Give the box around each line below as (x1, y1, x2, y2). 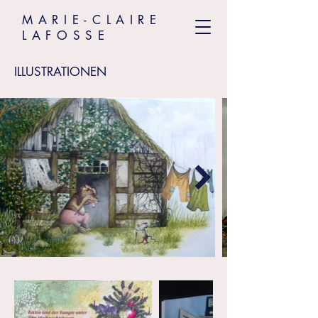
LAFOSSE (22, 28, 110, 43)
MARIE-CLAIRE (22, 12, 162, 28)
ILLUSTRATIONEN (14, 64, 106, 79)
